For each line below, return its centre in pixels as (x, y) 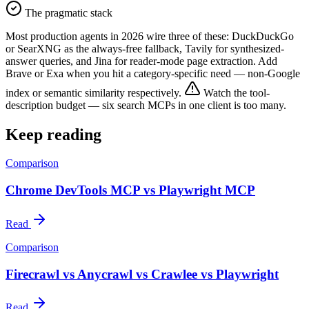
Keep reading (53, 134)
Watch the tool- (237, 92)
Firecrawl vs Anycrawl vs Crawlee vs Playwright (142, 274)
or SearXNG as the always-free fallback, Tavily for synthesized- (145, 48)
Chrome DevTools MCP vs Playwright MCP (130, 190)
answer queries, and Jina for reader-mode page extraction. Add (141, 61)
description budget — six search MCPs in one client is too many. (146, 105)
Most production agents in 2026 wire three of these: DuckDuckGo (150, 36)
